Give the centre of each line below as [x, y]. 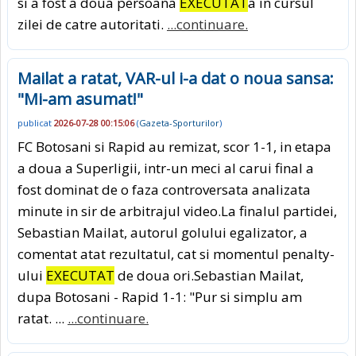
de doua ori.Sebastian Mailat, [209, 276]
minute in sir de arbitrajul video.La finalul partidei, [177, 211]
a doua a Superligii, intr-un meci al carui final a [166, 168]
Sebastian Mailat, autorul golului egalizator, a [163, 233]
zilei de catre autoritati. [92, 24]
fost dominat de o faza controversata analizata [164, 190]
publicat [36, 123]
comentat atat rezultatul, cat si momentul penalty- [176, 254]
